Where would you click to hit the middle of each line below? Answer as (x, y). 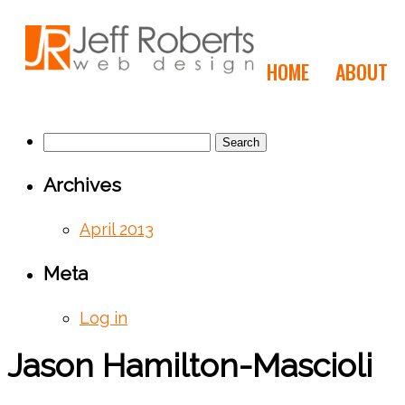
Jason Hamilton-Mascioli (190, 366)
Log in (104, 318)
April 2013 (117, 230)
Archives (82, 185)
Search (70, 140)
